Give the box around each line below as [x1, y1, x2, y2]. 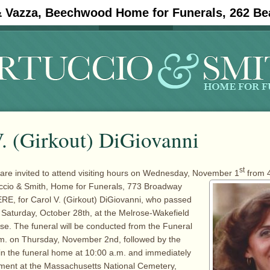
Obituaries [111, 8, 161, 22]
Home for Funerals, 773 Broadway [51, 181, 182, 191]
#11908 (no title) [2, 8, 87, 22]
